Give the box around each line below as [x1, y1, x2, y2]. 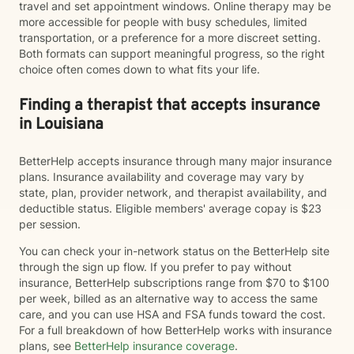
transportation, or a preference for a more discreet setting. [19, 31, 321, 44]
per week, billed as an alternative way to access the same [19, 292, 318, 305]
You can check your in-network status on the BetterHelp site [19, 244, 330, 258]
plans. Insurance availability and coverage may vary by [19, 170, 304, 183]
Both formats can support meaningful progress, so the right [19, 47, 325, 60]
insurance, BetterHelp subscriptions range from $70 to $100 [19, 276, 330, 289]
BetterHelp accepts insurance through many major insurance [19, 154, 332, 168]
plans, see [19, 339, 71, 352]
